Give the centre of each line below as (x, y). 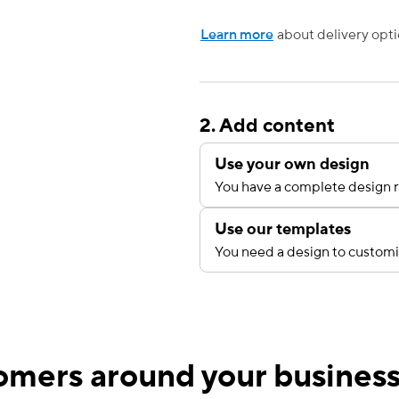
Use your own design (292, 164)
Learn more (237, 35)
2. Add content (267, 126)
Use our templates (283, 229)
